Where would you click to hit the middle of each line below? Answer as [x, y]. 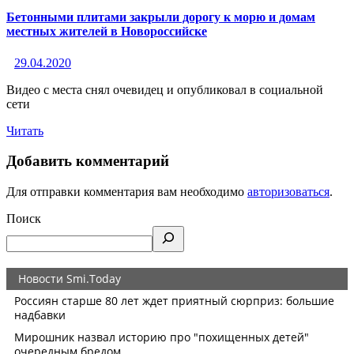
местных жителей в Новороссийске [107, 32]
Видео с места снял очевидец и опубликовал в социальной [165, 89]
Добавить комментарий [88, 161]
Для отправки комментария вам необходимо [127, 192]
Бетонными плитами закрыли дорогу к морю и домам [161, 17]
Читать [25, 130]
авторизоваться [288, 192]
